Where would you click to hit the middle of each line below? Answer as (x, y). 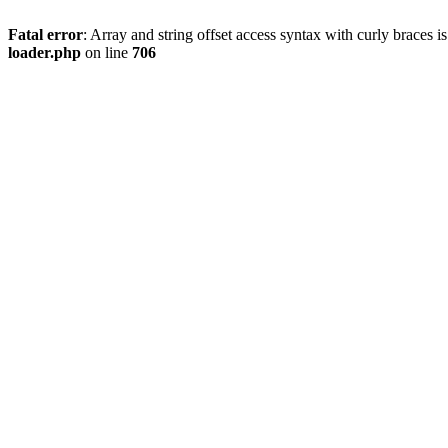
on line (106, 52)
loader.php (44, 52)
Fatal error (45, 34)
